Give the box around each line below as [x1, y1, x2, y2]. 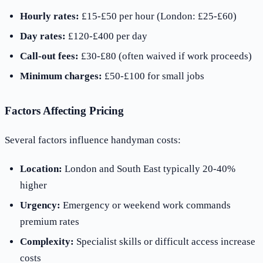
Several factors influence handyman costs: [5, 134, 181, 146]
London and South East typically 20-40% [62, 163, 235, 175]
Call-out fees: [19, 50, 79, 62]
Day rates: [19, 30, 66, 42]
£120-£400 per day [65, 30, 147, 42]
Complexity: [19, 235, 74, 247]
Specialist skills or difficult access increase [73, 235, 255, 247]
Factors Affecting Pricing [5, 104, 124, 117]
